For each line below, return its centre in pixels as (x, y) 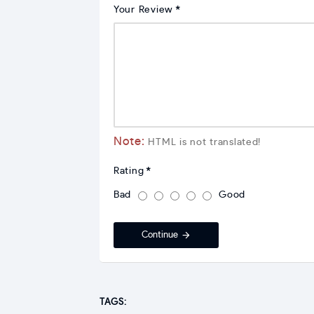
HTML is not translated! (203, 142)
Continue (160, 235)
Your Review (143, 9)
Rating (129, 171)
